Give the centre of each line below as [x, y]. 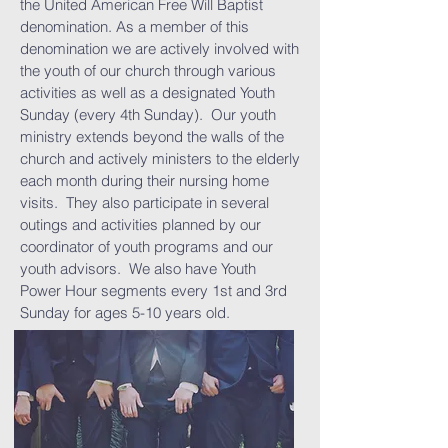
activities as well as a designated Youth [147, 92]
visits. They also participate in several [144, 202]
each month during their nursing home [144, 180]
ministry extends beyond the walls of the [152, 136]
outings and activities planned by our [140, 224]
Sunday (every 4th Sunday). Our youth [148, 114]
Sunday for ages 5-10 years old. [125, 312]
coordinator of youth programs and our [146, 246]
